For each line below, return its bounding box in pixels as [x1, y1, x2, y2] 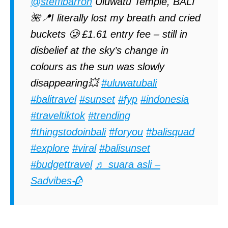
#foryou [109, 126, 143, 137]
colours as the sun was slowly [31, 61, 164, 72]
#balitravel [31, 93, 76, 105]
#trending [88, 109, 130, 121]
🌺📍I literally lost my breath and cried [31, 12, 201, 23]
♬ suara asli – [95, 158, 160, 170]
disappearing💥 [31, 77, 101, 89]
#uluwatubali [101, 77, 157, 89]
